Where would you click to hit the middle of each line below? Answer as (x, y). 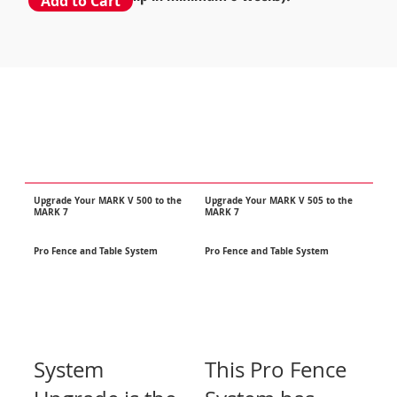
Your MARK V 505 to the (297, 201)
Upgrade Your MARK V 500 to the (108, 201)
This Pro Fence (275, 370)
